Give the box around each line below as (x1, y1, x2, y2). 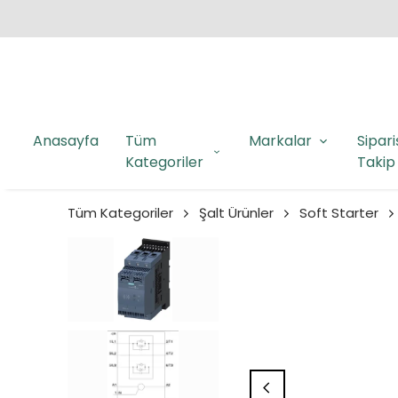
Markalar (249, 131, 312, 152)
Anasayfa (33, 131, 99, 152)
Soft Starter (299, 203, 378, 223)
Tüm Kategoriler (68, 203, 173, 223)
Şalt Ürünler (199, 203, 274, 223)
